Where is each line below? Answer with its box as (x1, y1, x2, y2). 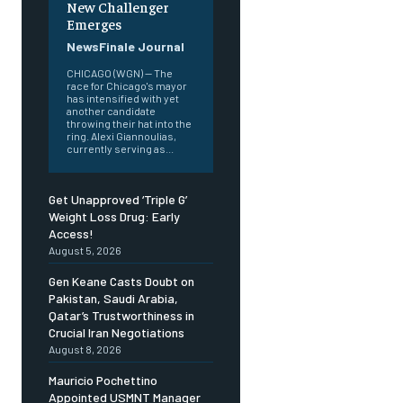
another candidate (67, 104, 156, 118)
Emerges (67, 14, 121, 33)
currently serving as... (67, 142, 174, 156)
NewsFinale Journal (67, 39, 184, 55)
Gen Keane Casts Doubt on (49, 273, 194, 290)
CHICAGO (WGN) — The (67, 67, 173, 80)
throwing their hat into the (67, 117, 192, 130)
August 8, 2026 (49, 343, 121, 356)
